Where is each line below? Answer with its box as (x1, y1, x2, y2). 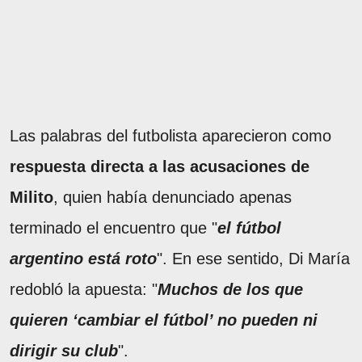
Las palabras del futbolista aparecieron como (10, 127, 331, 145)
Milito (10, 188, 53, 207)
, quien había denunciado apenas (53, 188, 292, 207)
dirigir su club (10, 342, 118, 360)
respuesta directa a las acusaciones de (10, 158, 309, 176)
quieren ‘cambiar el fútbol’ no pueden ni (10, 311, 318, 330)
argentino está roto (10, 250, 157, 268)
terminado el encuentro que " (10, 219, 217, 238)
